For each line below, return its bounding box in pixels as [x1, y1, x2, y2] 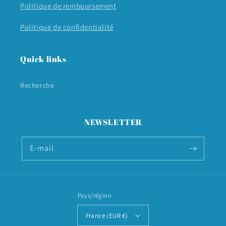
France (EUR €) [85, 211, 128, 220]
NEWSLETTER [84, 117, 142, 128]
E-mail [30, 143, 54, 154]
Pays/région [77, 191, 112, 200]
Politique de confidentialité [20, 22, 114, 32]
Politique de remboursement [20, 1, 117, 11]
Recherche [20, 81, 54, 90]
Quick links [20, 53, 67, 65]
